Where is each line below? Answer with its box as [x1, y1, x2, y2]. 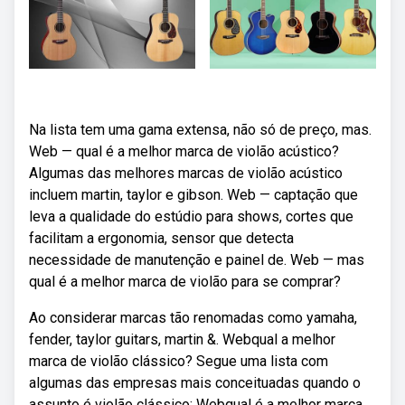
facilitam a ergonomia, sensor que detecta [29, 230, 294, 247]
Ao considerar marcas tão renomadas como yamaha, [29, 309, 357, 326]
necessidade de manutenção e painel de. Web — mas [29, 251, 364, 268]
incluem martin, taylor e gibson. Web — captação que [29, 186, 358, 203]
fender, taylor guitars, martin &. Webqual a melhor [29, 331, 335, 348]
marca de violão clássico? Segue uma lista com [29, 353, 328, 370]
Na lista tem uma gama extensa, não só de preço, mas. [29, 121, 372, 138]
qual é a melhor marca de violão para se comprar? [29, 273, 341, 290]
